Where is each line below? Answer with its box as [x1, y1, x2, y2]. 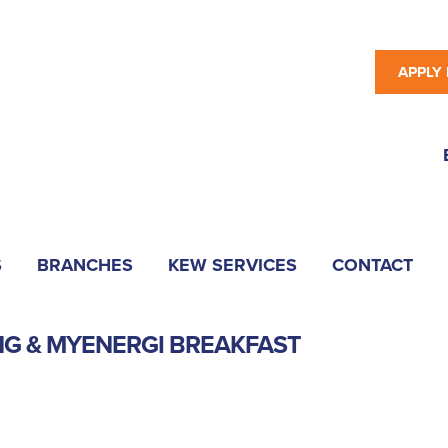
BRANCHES [37, 254, 133, 276]
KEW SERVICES [168, 254, 297, 276]
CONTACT [332, 254, 413, 276]
